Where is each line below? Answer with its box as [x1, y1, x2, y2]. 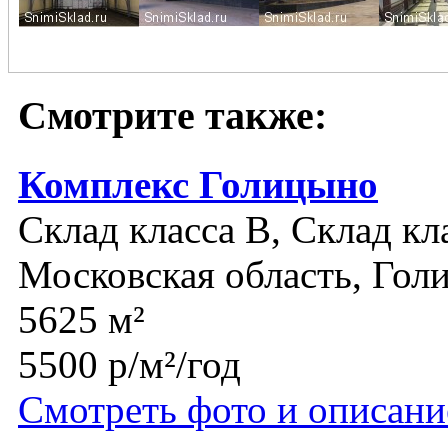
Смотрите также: [18, 92, 327, 138]
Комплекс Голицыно [18, 163, 378, 207]
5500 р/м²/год [18, 343, 241, 387]
